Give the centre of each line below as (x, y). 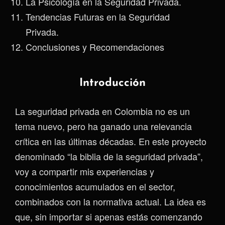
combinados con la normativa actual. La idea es (110, 201)
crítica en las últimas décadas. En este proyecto (111, 141)
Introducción (113, 83)
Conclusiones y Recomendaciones (95, 46)
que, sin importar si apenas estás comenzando (109, 216)
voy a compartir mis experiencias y (85, 171)
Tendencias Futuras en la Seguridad (98, 16)
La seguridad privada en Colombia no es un (102, 111)
